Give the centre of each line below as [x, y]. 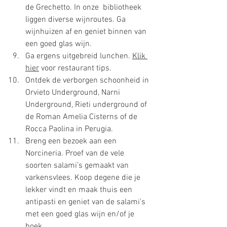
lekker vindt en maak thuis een [80, 190]
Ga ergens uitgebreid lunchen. [79, 56]
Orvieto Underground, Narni [74, 92]
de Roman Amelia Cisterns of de [82, 117]
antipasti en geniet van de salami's [86, 202]
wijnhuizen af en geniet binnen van [87, 32]
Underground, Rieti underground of [87, 105]
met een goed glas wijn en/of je [81, 214]
